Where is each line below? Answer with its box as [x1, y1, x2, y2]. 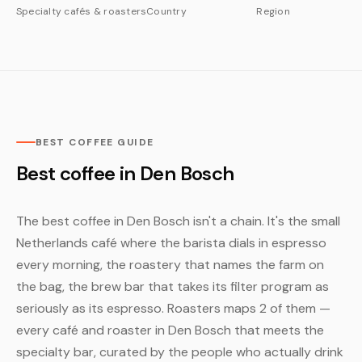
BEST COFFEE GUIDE [36, 136, 154, 149]
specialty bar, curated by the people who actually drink [16, 343, 343, 360]
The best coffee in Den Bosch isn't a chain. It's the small [16, 213, 340, 229]
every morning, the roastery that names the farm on [16, 256, 324, 273]
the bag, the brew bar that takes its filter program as [16, 278, 329, 295]
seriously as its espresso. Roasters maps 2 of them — [16, 300, 330, 317]
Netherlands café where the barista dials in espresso [16, 234, 326, 251]
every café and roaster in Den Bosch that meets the [16, 322, 324, 339]
